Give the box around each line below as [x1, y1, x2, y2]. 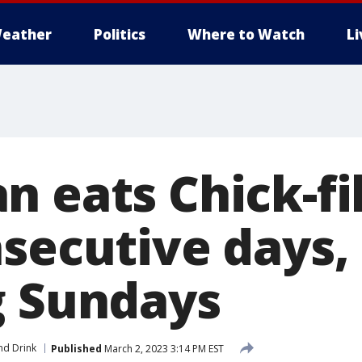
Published [51, 341, 102, 356]
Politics [94, 25, 145, 44]
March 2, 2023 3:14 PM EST [102, 341, 224, 356]
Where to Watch [187, 25, 305, 44]
